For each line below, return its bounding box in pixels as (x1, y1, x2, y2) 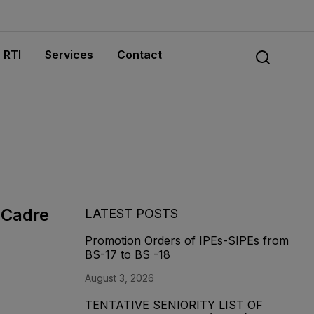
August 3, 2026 (85, 272, 154, 285)
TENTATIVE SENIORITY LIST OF (85, 298, 263, 313)
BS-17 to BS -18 (85, 247, 170, 262)
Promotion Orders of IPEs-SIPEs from (85, 233, 289, 248)
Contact (116, 48, 162, 62)
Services (44, 48, 93, 62)
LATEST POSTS (85, 206, 178, 221)
